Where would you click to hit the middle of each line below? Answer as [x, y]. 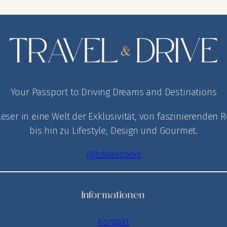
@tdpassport [113, 154]
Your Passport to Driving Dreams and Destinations [113, 92]
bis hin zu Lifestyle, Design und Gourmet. [113, 130]
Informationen [113, 196]
